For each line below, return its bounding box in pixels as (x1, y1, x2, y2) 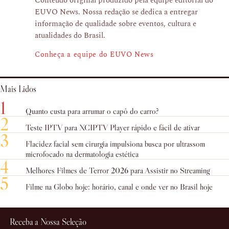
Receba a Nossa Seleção (10, 217, 87, 227)
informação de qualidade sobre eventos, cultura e (35, 18, 196, 30)
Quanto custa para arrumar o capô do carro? (26, 106, 159, 116)
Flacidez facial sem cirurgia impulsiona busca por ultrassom (26, 139, 205, 149)
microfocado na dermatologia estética (26, 149, 139, 159)
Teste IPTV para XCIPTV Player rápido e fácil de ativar (26, 122, 200, 132)
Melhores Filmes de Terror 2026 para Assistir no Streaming (26, 165, 210, 175)
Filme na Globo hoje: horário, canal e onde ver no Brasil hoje (26, 181, 213, 192)
